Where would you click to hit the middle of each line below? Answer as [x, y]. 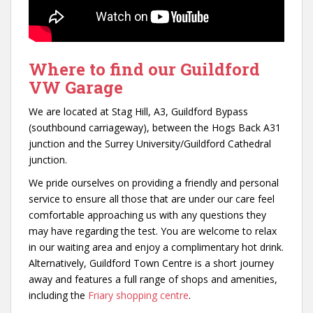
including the [58, 295]
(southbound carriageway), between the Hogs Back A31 [155, 127]
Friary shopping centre [138, 295]
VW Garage [76, 87]
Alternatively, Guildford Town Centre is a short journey [151, 263]
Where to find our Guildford [144, 69]
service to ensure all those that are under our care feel [152, 198]
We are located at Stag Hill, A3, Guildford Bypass [138, 111]
